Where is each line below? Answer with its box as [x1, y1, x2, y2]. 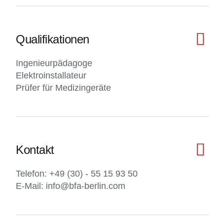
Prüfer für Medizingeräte [16, 83, 111, 93]
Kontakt [16, 143, 54, 156]
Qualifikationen [16, 33, 89, 46]
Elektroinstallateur [16, 71, 86, 80]
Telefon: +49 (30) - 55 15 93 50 [16, 169, 138, 179]
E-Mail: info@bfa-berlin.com [16, 181, 125, 191]
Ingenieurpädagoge [16, 58, 92, 68]
